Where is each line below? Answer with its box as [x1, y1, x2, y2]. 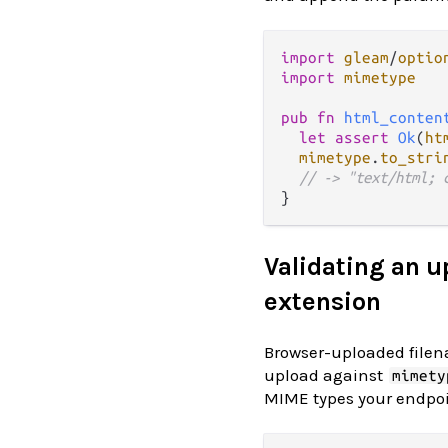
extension [264, 287, 381, 317]
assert [335, 129, 389, 147]
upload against [264, 364, 387, 385]
